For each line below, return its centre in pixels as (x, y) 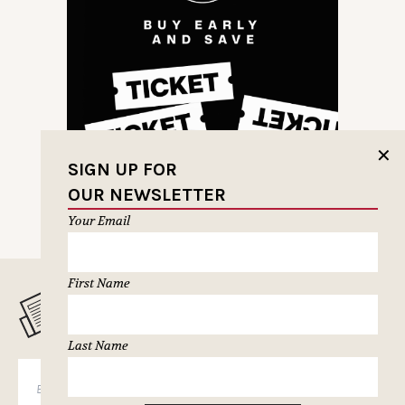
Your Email (99, 221)
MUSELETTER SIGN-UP (212, 312)
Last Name (98, 346)
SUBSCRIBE (327, 385)
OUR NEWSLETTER (146, 195)
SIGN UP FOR (122, 170)
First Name (99, 283)
